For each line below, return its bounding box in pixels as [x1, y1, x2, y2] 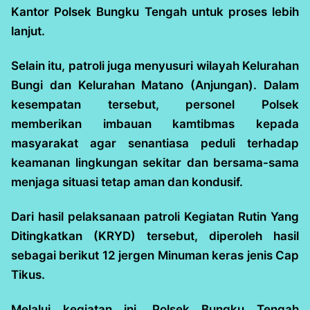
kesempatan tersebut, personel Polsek [11, 98, 299, 112]
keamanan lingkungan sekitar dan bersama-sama [11, 156, 299, 170]
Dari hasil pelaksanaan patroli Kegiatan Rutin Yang [11, 210, 299, 224]
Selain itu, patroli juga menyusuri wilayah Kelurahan [11, 59, 299, 73]
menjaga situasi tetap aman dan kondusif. [11, 175, 243, 190]
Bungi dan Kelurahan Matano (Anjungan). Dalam [11, 78, 299, 93]
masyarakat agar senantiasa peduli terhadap [11, 136, 299, 151]
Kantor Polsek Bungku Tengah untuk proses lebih [11, 5, 299, 19]
